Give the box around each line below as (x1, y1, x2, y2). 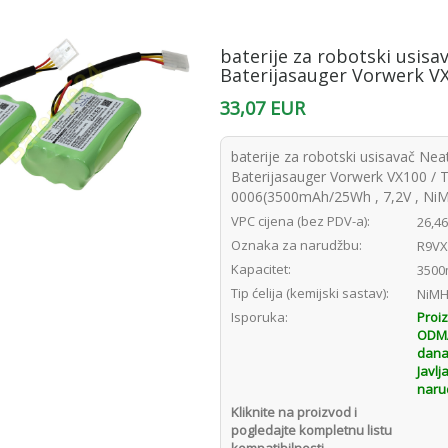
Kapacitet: (231, 260, 292, 278)
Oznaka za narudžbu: (231, 236, 363, 254)
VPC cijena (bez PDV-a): (231, 212, 371, 230)
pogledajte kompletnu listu (231, 421, 393, 439)
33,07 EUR (220, 96, 306, 120)
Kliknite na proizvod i (231, 403, 358, 421)
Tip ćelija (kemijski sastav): (231, 284, 390, 302)
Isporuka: (231, 308, 289, 326)
